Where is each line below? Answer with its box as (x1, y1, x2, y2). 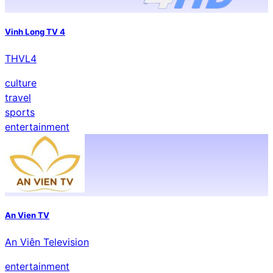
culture (5, 77, 37, 90)
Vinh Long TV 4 (5, 26, 65, 37)
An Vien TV (5, 210, 49, 221)
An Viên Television (5, 236, 89, 249)
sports (5, 106, 35, 119)
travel (5, 91, 31, 104)
